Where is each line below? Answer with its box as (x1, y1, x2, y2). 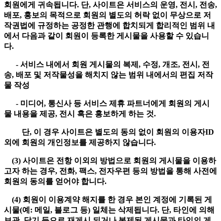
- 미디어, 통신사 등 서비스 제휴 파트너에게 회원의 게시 (4, 99, 210, 108)
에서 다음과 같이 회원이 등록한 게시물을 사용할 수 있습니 (4, 32, 209, 40)
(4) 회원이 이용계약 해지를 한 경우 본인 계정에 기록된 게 (4, 195, 212, 204)
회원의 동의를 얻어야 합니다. (4, 177, 109, 186)
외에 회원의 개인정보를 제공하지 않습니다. (4, 138, 158, 147)
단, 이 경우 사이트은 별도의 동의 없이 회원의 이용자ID (4, 128, 214, 137)
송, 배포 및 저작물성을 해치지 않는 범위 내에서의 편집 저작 (4, 71, 213, 79)
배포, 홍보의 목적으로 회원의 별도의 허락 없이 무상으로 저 (4, 11, 211, 20)
